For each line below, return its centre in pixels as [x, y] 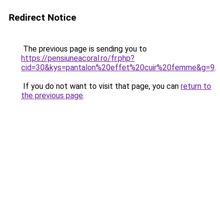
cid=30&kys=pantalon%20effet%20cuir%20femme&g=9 [118, 68]
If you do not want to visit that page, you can [101, 86]
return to [196, 86]
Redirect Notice [42, 17]
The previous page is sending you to [84, 49]
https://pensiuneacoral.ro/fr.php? [78, 58]
